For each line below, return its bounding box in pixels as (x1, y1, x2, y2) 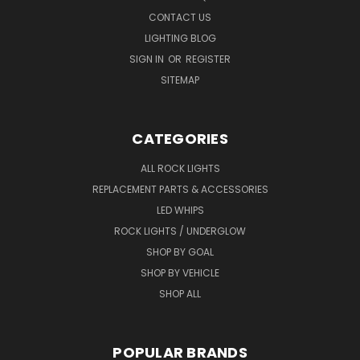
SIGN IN (129, 51, 166, 66)
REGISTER (186, 51, 231, 66)
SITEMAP (161, 72, 199, 87)
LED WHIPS (156, 202, 204, 217)
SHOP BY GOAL (146, 244, 214, 259)
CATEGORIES (132, 128, 228, 149)
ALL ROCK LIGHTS (140, 161, 220, 175)
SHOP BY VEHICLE (141, 265, 219, 280)
